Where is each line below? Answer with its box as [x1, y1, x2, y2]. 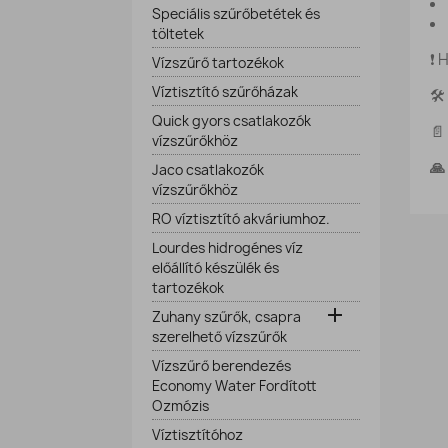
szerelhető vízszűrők [152, 328, 287, 346]
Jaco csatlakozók [152, 161, 264, 179]
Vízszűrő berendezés [152, 357, 291, 375]
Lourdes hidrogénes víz [152, 239, 303, 257]
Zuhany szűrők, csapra [152, 308, 301, 326]
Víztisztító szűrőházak [152, 83, 298, 101]
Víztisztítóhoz [152, 426, 243, 444]
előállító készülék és [152, 259, 279, 277]
